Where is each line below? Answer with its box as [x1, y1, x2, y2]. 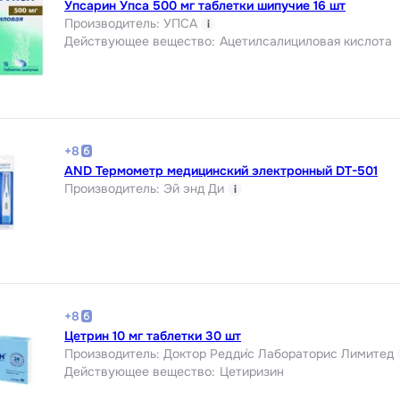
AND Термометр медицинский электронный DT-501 [64, 162, 378, 179]
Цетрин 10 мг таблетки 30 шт [64, 327, 241, 344]
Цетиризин [220, 362, 284, 379]
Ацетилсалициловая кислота [220, 32, 392, 49]
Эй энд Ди [163, 179, 224, 196]
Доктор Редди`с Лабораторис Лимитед [163, 345, 394, 362]
